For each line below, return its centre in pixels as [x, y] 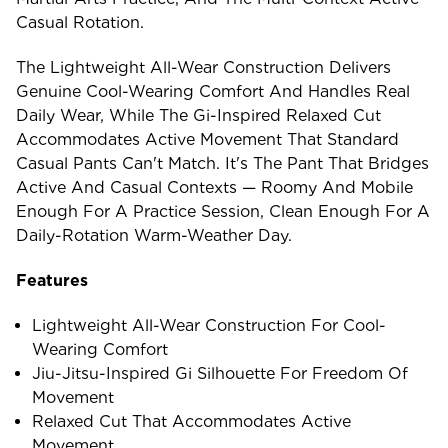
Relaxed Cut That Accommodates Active [192, 421]
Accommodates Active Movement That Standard [207, 139]
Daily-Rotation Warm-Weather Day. [154, 235]
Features [52, 280]
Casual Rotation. [80, 22]
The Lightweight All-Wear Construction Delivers [203, 67]
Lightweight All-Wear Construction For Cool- [209, 325]
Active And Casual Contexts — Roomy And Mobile [214, 187]
